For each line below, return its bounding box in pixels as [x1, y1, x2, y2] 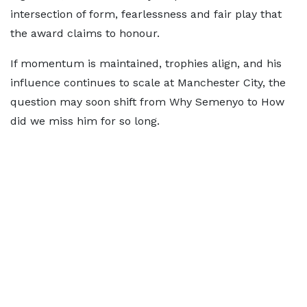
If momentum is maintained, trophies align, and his [10, 57, 282, 70]
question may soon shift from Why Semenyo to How [10, 95, 284, 108]
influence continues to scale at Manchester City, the [10, 76, 286, 89]
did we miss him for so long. [10, 114, 160, 127]
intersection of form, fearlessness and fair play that [10, 8, 282, 21]
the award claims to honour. [10, 27, 160, 40]
